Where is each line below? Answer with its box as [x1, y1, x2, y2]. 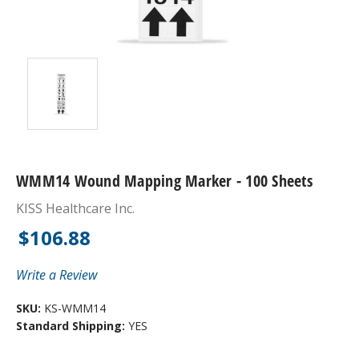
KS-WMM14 [41, 300, 106, 316]
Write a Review [16, 265, 97, 284]
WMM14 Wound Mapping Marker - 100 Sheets [16, 169, 313, 192]
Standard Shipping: [16, 317, 128, 333]
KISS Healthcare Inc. [16, 199, 135, 217]
